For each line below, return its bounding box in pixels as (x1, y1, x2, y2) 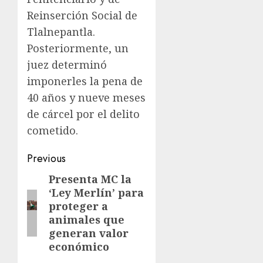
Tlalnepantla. (27, 24, 95, 39)
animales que (48, 212, 124, 227)
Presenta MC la (48, 171, 131, 186)
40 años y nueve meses (27, 90, 146, 104)
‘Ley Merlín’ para (48, 185, 144, 200)
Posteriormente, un (27, 41, 129, 55)
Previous (27, 150, 66, 166)
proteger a (48, 198, 108, 213)
